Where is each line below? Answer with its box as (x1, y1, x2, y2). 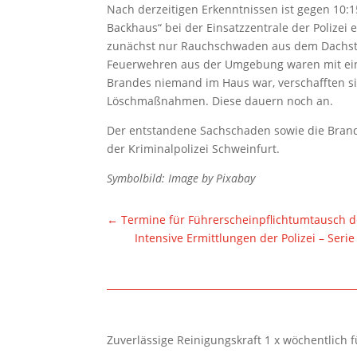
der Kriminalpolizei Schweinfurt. (107, 140, 280, 156)
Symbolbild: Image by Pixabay (107, 170, 256, 186)
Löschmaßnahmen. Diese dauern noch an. (107, 92, 334, 108)
